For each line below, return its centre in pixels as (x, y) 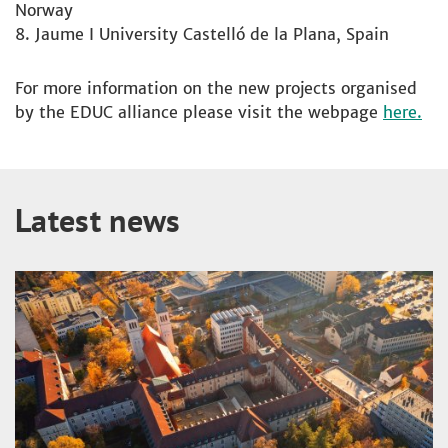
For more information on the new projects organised (216, 88)
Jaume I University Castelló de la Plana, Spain (212, 34)
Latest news (98, 220)
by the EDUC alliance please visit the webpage (199, 112)
